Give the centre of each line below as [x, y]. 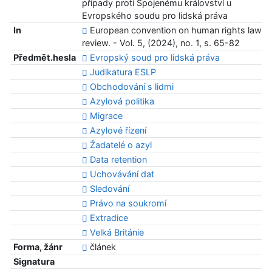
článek [101, 247]
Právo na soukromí [128, 203]
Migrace [106, 116]
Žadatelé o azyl [121, 145]
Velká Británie [117, 233]
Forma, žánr [38, 247]
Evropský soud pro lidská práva [155, 58]
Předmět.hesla [44, 58]
